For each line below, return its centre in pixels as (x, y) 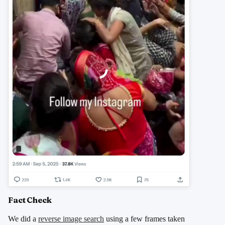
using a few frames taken (144, 219)
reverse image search (71, 219)
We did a (23, 219)
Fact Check (30, 200)
